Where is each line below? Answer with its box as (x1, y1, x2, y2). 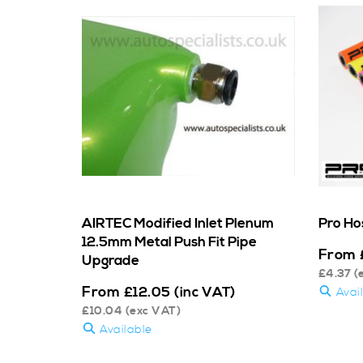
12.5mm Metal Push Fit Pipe (82, 233, 257, 251)
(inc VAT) (174, 283, 236, 301)
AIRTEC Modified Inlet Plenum (82, 214, 274, 233)
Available (96, 322, 152, 337)
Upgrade (82, 251, 139, 270)
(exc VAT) (122, 303, 181, 318)
